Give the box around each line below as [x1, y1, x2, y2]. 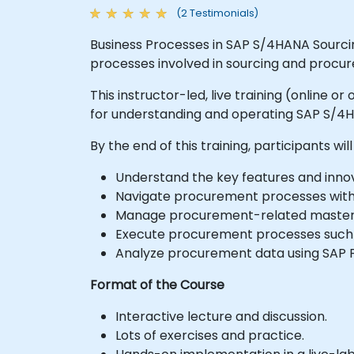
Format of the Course [90, 275, 224, 294]
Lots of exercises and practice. [115, 326, 304, 345]
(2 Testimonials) [176, 6, 258, 20]
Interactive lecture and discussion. [115, 307, 327, 326]
